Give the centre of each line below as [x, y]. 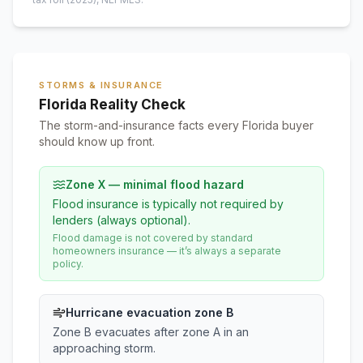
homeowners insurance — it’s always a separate [167, 251]
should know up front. [97, 141]
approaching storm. [104, 348]
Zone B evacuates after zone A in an [151, 332]
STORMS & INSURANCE [101, 85]
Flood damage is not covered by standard [153, 238]
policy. [68, 264]
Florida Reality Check [112, 105]
